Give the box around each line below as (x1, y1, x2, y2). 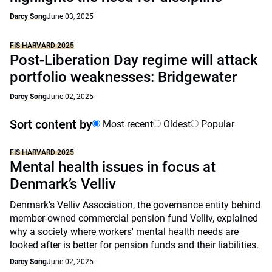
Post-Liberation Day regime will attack (10, 52, 258, 69)
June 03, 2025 (47, 12, 93, 21)
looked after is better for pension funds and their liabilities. (10, 239, 261, 251)
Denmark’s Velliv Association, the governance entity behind (10, 199, 260, 211)
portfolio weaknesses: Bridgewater (10, 69, 237, 86)
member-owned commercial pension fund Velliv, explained (10, 212, 258, 224)
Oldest (161, 118, 191, 130)
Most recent (100, 118, 153, 130)
